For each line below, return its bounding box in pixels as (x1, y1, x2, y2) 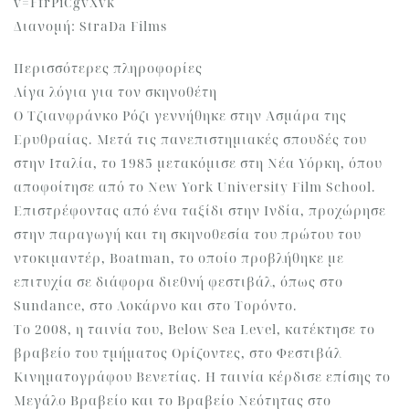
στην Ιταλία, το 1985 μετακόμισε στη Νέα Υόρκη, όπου (14, 154, 383, 172)
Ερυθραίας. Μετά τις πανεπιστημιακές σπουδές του (14, 131, 367, 148)
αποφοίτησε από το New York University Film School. (14, 178, 376, 195)
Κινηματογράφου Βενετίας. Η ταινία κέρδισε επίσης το (14, 368, 391, 385)
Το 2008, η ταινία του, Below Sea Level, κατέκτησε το (14, 320, 375, 338)
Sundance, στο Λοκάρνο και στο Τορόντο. (14, 297, 298, 314)
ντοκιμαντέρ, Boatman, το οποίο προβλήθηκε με (14, 249, 344, 267)
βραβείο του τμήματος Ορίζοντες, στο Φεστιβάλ (14, 344, 341, 362)
